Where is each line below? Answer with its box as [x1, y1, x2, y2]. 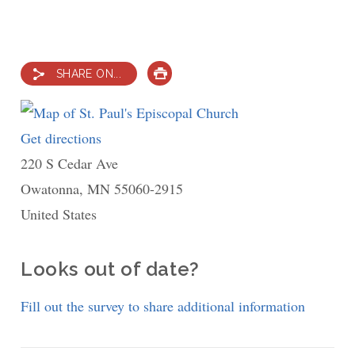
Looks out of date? [21, 258, 200, 281]
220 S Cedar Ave [21, 154, 119, 174]
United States [21, 204, 97, 224]
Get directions [21, 128, 102, 148]
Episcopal [101, 204, 158, 224]
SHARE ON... [56, 67, 121, 81]
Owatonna [21, 179, 80, 199]
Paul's [101, 179, 136, 199]
